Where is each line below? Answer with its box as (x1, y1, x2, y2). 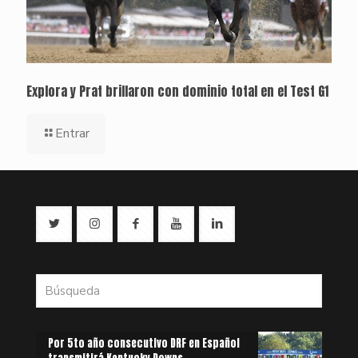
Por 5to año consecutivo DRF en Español (48, 336, 240, 352)
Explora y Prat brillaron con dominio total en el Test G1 (26, 82, 328, 101)
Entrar (55, 125, 89, 143)
